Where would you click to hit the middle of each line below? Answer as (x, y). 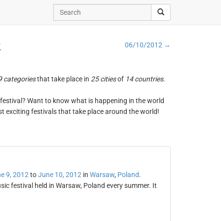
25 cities (103, 79)
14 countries (144, 79)
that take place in (63, 79)
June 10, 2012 (59, 175)
